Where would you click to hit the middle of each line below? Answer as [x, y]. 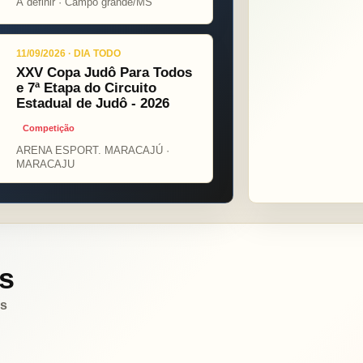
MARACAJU [45, 164]
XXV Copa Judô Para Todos [104, 73]
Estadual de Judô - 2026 [92, 104]
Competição [48, 128]
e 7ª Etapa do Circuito [86, 88]
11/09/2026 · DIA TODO [68, 54]
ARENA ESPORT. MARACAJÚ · [92, 151]
